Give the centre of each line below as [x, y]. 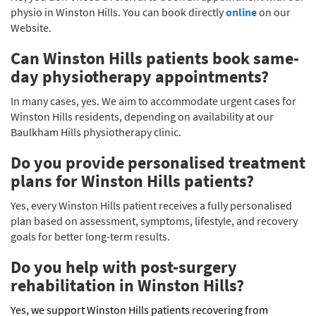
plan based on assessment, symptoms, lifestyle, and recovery [154, 220]
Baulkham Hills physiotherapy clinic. [96, 132]
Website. [31, 27]
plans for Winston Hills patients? [132, 181]
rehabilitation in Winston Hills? [127, 285]
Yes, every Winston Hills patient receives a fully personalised [151, 205]
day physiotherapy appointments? [140, 76]
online [241, 12]
